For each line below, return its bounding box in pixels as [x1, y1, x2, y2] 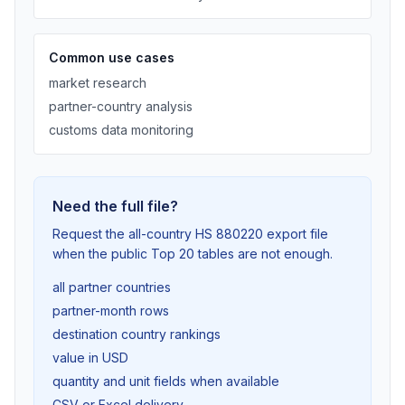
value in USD [52, 350, 128, 365]
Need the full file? [52, 197, 178, 215]
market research [49, 75, 146, 90]
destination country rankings [52, 326, 221, 342]
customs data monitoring [49, 122, 193, 137]
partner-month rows [52, 303, 169, 318]
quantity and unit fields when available [52, 373, 279, 389]
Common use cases [49, 50, 174, 65]
